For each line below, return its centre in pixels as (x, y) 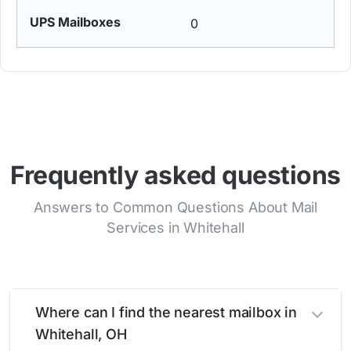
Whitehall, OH (81, 335)
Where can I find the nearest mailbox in (166, 313)
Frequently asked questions (175, 175)
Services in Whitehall (175, 228)
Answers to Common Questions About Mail (175, 208)
